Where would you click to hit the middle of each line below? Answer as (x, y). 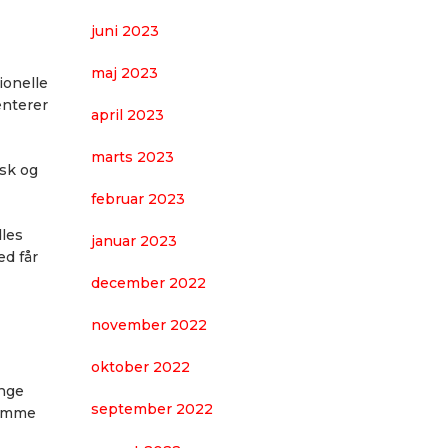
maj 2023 (124, 73)
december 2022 (148, 283)
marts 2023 (132, 157)
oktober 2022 (140, 367)
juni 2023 (125, 31)
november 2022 (149, 325)
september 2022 (152, 409)
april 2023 (127, 115)
